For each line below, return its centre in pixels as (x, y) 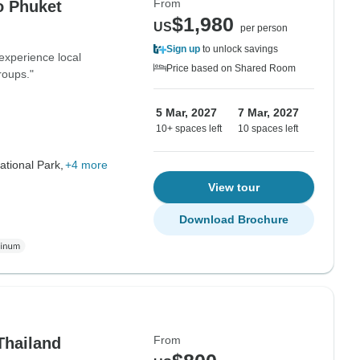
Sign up (183, 49)
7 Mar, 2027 (268, 112)
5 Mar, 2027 (186, 112)
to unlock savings (239, 49)
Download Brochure (234, 219)
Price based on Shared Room (231, 68)
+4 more (86, 165)
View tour (234, 187)
